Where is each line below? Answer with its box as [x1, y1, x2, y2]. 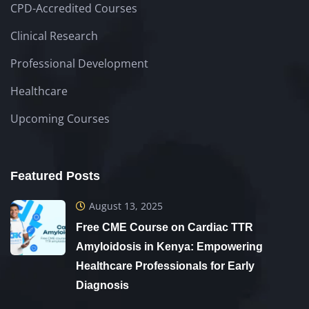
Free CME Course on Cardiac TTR [76, 221, 253, 233]
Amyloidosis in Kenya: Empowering [76, 240, 263, 252]
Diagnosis [76, 279, 129, 291]
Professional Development [10, 55, 148, 71]
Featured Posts [10, 168, 100, 183]
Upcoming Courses [10, 110, 110, 126]
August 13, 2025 [89, 199, 163, 212]
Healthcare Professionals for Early [76, 259, 255, 272]
